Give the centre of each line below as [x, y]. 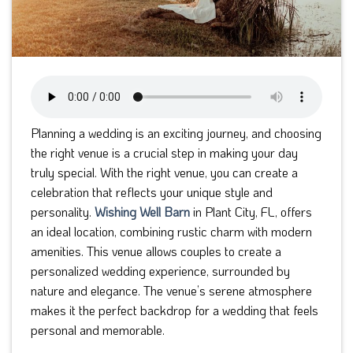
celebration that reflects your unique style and [152, 191]
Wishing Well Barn [142, 211]
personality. [63, 211]
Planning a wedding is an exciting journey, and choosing [176, 132]
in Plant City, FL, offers [251, 211]
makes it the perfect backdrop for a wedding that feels [175, 310]
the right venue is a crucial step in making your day [164, 152]
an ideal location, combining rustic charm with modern [171, 231]
